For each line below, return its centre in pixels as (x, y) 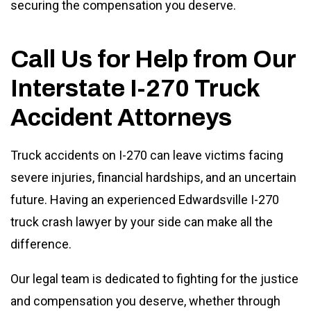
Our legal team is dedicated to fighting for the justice (154, 278)
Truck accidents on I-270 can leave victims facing (147, 155)
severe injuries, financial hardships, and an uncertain (153, 177)
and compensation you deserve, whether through (145, 301)
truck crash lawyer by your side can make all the (142, 221)
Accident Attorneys (121, 117)
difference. (42, 244)
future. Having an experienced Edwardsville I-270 (145, 199)
